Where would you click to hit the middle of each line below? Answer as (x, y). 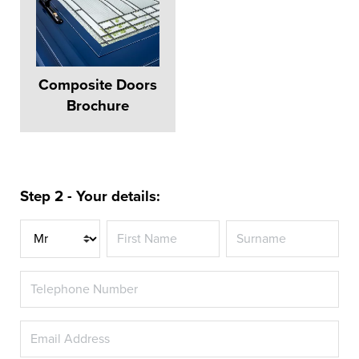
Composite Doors (98, 85)
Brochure (98, 106)
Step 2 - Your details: (91, 197)
